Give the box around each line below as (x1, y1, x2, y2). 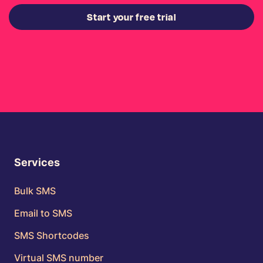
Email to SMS (14, 207, 72, 219)
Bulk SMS (14, 184, 56, 197)
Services (14, 156, 60, 168)
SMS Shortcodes (14, 229, 89, 241)
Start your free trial (87, 9, 176, 23)
